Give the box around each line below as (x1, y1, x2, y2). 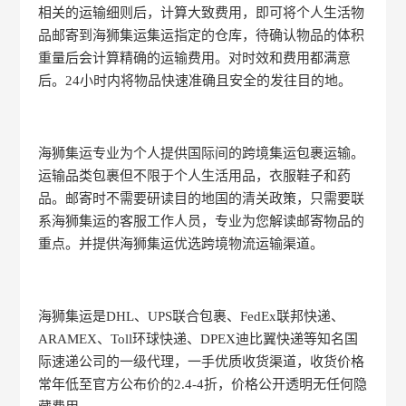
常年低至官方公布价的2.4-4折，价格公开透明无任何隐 (38, 376, 368, 391)
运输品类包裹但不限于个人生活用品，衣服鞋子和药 (38, 168, 352, 183)
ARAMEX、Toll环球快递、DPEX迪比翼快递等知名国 (38, 331, 359, 346)
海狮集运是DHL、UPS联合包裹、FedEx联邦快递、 (38, 308, 345, 324)
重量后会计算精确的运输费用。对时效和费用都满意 (38, 50, 352, 65)
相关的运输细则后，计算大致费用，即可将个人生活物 (38, 5, 365, 20)
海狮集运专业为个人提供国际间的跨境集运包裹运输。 (38, 145, 365, 160)
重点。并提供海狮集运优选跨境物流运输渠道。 (38, 236, 324, 251)
